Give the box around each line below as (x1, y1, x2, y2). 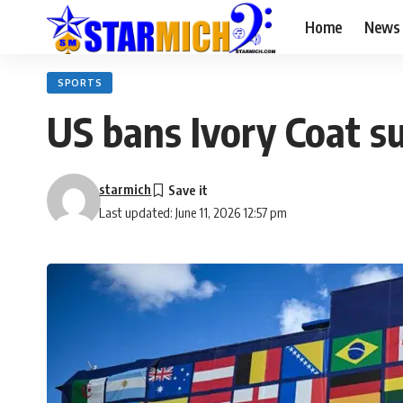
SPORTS (58, 77, 103, 88)
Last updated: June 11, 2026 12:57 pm (99, 204, 288, 220)
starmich (99, 181, 152, 197)
